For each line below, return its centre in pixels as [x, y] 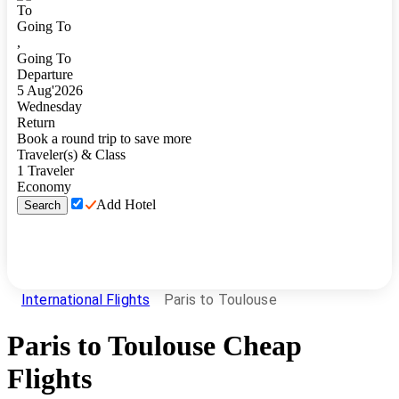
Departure [45, 74]
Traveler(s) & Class [71, 155]
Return [36, 122]
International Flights [86, 299]
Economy [44, 187]
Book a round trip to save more [104, 138]
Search [42, 205]
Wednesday [49, 106]
